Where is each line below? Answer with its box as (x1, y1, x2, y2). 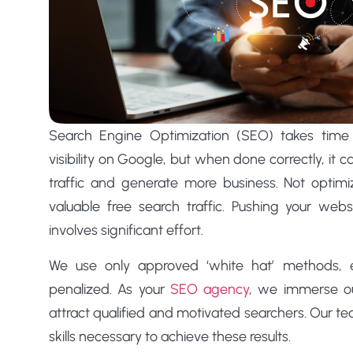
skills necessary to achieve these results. (49, 327, 291, 345)
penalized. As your (49, 280, 170, 298)
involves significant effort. (49, 221, 203, 240)
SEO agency (169, 280, 250, 298)
